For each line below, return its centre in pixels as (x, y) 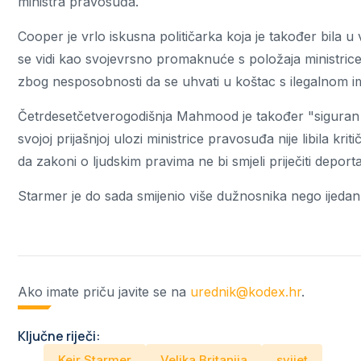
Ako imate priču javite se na (104, 292)
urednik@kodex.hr (246, 292)
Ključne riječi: (59, 336)
